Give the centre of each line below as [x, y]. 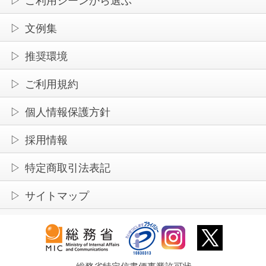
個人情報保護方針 [68, 112]
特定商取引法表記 [68, 168]
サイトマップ [57, 196]
